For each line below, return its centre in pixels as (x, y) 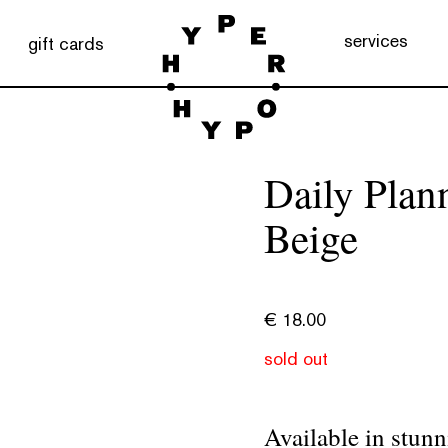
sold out (296, 358)
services (376, 40)
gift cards (65, 43)
